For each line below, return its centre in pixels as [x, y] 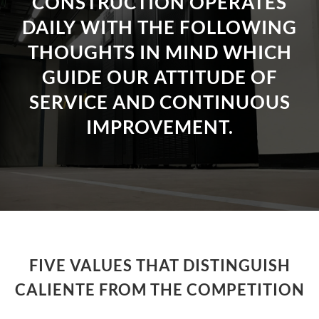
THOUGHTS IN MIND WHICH [159, 52]
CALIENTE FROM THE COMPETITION [159, 289]
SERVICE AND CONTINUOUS [159, 102]
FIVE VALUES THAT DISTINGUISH [159, 265]
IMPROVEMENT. [159, 127]
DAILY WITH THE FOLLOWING [159, 27]
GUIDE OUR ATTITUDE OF [159, 77]
